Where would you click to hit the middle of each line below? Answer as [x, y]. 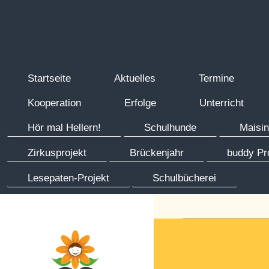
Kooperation [55, 103]
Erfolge [141, 103]
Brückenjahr [157, 153]
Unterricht [222, 103]
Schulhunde [171, 127]
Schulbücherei [185, 178]
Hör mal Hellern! [65, 127]
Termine [217, 79]
